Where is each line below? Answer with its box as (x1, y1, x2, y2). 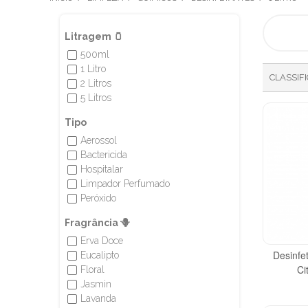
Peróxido (80, 192, 116, 203)
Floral (80, 264, 104, 275)
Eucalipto (80, 250, 119, 261)
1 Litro (80, 63, 106, 74)
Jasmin (80, 278, 111, 289)
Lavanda (80, 293, 116, 304)
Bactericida (80, 149, 127, 160)
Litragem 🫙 (64, 31, 123, 42)
